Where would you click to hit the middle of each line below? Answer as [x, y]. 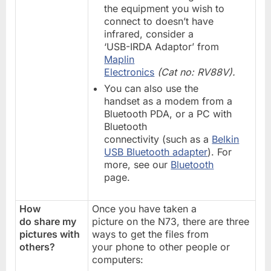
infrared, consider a [149, 34]
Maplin [119, 59]
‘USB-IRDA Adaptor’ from [162, 46]
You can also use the [152, 89]
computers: [118, 259]
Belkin [226, 139]
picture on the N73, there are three [171, 221]
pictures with [50, 234]
